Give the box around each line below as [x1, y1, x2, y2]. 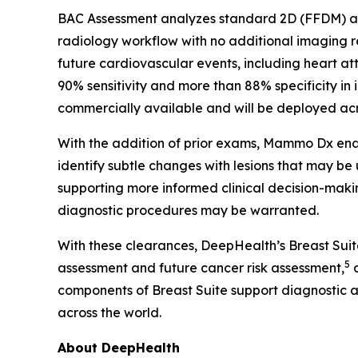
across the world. [58, 304, 161, 321]
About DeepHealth [58, 340, 180, 356]
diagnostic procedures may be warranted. [58, 202, 319, 219]
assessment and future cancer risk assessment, [58, 260, 344, 276]
